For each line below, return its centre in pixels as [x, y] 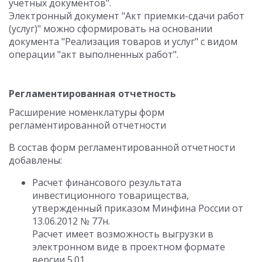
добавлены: [35, 160]
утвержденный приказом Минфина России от [138, 208]
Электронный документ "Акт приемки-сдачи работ [127, 16]
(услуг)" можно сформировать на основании [111, 29]
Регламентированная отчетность [92, 94]
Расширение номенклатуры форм [87, 112]
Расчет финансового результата [107, 182]
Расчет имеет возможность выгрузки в [123, 234]
